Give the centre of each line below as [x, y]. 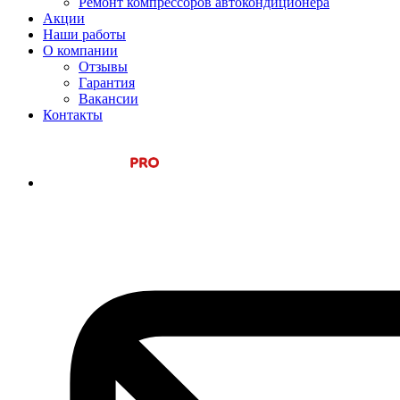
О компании [80, 50]
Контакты [73, 115]
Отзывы [103, 67]
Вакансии [108, 99]
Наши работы [84, 34]
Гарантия [107, 83]
